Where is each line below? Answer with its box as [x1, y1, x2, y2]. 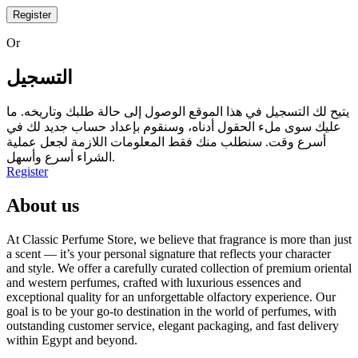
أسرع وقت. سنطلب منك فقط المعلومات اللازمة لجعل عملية [6, 135, 326, 149]
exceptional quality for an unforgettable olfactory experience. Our [6, 290, 336, 304]
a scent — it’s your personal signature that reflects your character [6, 247, 331, 261]
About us [6, 195, 79, 217]
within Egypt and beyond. [6, 333, 137, 348]
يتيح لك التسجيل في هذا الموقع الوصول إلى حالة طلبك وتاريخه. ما [6, 105, 349, 119]
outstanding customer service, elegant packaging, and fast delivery [6, 319, 339, 333]
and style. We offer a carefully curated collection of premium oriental [6, 261, 352, 276]
